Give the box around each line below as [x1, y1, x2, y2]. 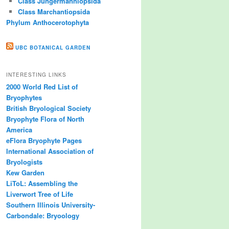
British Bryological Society [6, 103, 91, 113]
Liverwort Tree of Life [6, 189, 73, 199]
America [6, 124, 32, 134]
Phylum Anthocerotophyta [6, 17, 89, 27]
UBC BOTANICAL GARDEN [15, 44, 90, 52]
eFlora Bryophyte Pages [6, 135, 82, 145]
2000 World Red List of [6, 81, 78, 91]
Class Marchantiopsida [17, 6, 90, 16]
